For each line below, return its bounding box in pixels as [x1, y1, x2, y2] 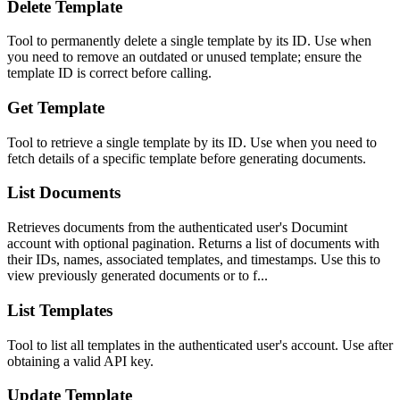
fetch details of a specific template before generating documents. [7, 150, 366, 166]
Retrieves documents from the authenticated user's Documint [7, 220, 347, 236]
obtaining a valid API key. [7, 353, 154, 369]
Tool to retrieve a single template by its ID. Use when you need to [7, 134, 377, 150]
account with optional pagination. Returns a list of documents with [7, 236, 379, 252]
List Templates [7, 300, 112, 320]
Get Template [7, 98, 104, 118]
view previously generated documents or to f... [7, 268, 268, 284]
